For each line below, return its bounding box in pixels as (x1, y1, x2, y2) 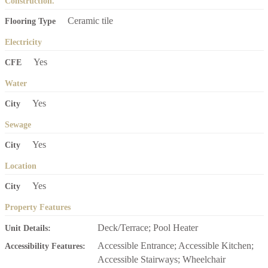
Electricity (4, 38, 42, 47)
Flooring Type (4, 17, 56, 26)
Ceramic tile (67, 16, 113, 26)
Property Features (4, 203, 71, 212)
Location (4, 162, 36, 171)
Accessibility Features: (4, 242, 86, 251)
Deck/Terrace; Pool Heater (97, 223, 198, 233)
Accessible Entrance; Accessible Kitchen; (97, 240, 254, 251)
